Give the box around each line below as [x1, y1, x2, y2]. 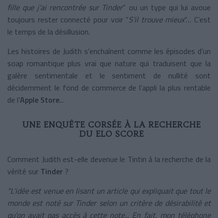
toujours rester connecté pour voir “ [7, 13, 129, 25]
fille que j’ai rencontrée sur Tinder [7, 1, 123, 13]
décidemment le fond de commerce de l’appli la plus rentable [7, 81, 211, 93]
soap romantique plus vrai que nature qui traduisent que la [7, 57, 211, 69]
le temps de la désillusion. [7, 25, 90, 37]
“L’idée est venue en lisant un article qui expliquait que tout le [7, 184, 211, 197]
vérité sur [7, 165, 40, 177]
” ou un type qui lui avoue [123, 1, 211, 13]
